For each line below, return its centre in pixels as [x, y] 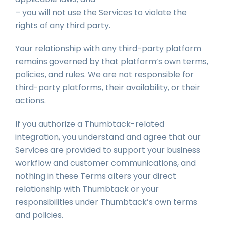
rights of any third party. [63, 25]
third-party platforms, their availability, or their [108, 88]
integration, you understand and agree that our [108, 137]
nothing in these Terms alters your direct [96, 176]
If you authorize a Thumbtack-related [90, 124]
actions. [30, 101]
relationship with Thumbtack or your [87, 189]
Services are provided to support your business [108, 150]
